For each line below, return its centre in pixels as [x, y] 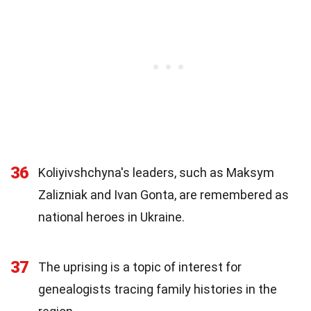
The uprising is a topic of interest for [140, 267]
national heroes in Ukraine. [111, 217]
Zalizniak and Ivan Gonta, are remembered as [163, 194]
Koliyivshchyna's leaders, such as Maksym [156, 172]
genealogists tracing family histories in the [158, 289]
